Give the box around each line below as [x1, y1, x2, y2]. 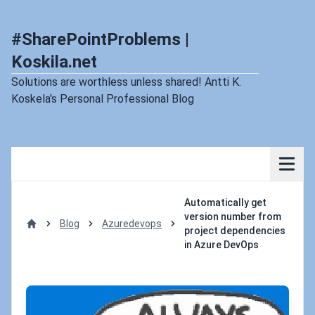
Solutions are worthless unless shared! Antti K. [11, 75, 241, 89]
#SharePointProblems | [11, 30, 189, 49]
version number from [184, 211, 281, 222]
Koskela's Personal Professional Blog [11, 92, 194, 105]
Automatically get [184, 197, 266, 208]
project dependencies [184, 225, 285, 236]
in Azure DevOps [184, 239, 259, 250]
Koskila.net [11, 52, 97, 72]
